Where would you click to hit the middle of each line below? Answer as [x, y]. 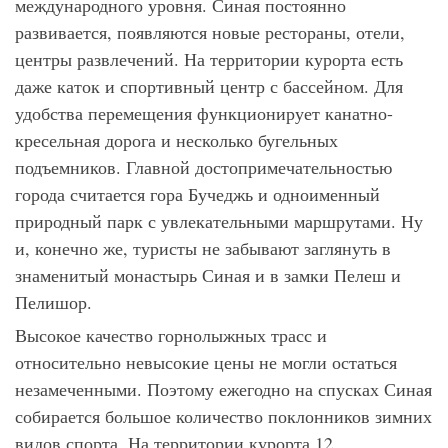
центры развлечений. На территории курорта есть [209, 58]
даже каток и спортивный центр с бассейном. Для [209, 85]
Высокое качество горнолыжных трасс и [171, 334]
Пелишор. [53, 301]
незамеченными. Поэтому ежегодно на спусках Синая [223, 388]
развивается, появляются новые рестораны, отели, [210, 31]
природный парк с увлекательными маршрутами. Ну [219, 220]
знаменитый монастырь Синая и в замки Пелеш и [208, 274]
